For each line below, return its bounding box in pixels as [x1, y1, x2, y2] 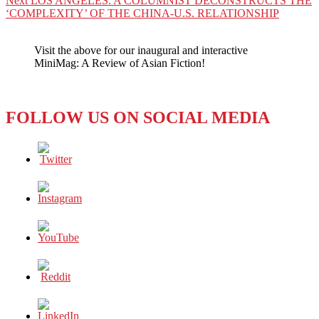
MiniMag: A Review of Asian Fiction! [34, 57, 205, 70]
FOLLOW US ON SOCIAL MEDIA [6, 108, 270, 127]
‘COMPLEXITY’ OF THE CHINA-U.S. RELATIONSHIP [6, 7, 279, 20]
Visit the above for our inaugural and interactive [34, 44, 248, 57]
